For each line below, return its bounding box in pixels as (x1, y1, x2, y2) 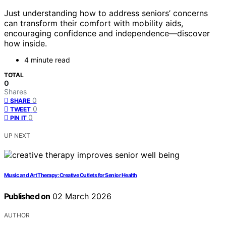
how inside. (4, 38, 47, 49)
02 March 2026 (50, 191, 112, 202)
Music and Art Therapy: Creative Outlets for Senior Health (4, 172, 137, 179)
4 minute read (24, 55, 70, 65)
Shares (4, 87, 27, 96)
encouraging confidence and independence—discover (4, 28, 210, 39)
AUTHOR (4, 211, 30, 219)
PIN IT (10, 114, 27, 122)
